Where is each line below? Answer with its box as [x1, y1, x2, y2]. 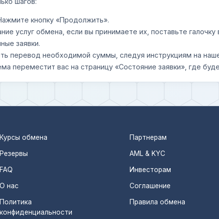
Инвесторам [130, 166, 172, 174]
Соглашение [130, 182, 171, 190]
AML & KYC [130, 150, 166, 158]
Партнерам [130, 133, 167, 142]
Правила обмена [130, 198, 186, 206]
